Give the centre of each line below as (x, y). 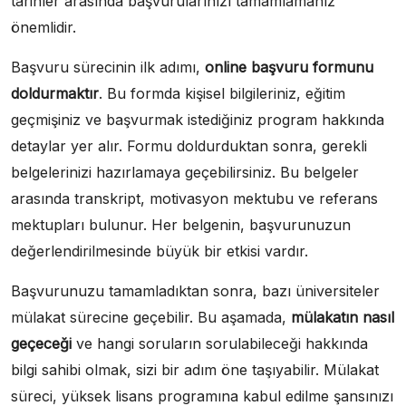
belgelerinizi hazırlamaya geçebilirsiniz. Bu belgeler (185, 172)
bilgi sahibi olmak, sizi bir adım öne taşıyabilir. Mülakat (195, 370)
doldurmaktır (55, 93)
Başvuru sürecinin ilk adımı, (108, 67)
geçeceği (41, 343)
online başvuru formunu (289, 67)
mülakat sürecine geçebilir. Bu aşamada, (151, 317)
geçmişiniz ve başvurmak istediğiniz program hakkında (198, 120)
